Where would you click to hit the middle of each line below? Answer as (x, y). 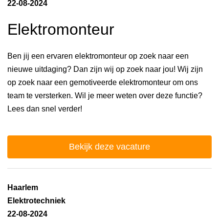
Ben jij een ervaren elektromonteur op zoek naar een (98, 56)
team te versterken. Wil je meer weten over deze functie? (105, 95)
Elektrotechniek (36, 200)
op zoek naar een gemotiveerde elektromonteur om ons (103, 82)
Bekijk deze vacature (109, 146)
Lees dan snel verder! (45, 109)
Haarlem (23, 187)
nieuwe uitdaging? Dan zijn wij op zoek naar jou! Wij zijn (105, 69)
